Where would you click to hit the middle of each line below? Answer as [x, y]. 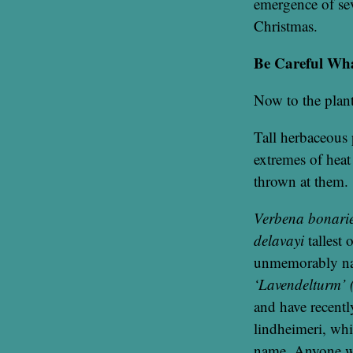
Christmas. [286, 25]
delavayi [279, 240]
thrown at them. [301, 180]
